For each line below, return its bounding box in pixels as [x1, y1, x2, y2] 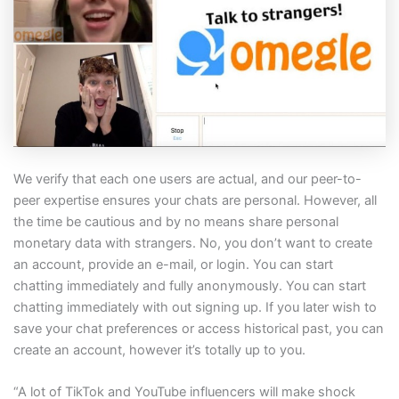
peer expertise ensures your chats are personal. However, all [12, 191, 377, 208]
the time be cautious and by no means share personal [12, 213, 338, 230]
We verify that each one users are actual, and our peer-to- [12, 170, 362, 187]
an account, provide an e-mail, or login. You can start [12, 256, 333, 273]
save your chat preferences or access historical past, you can [12, 320, 384, 337]
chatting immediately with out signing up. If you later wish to [12, 298, 377, 315]
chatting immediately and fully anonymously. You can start [12, 277, 366, 294]
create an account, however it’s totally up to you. [12, 341, 305, 358]
